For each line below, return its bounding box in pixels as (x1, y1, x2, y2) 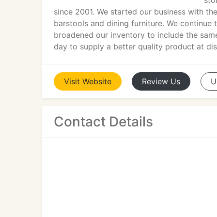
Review (142, 77, 168, 86)
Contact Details (54, 113, 153, 130)
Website (82, 77, 111, 86)
